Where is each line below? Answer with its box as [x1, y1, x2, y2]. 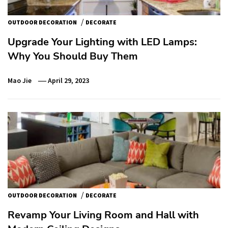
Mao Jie [8, 75, 32, 85]
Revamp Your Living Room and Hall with [8, 208, 199, 222]
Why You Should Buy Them [8, 49, 138, 63]
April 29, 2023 [48, 75, 90, 85]
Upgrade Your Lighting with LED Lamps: [8, 35, 197, 49]
